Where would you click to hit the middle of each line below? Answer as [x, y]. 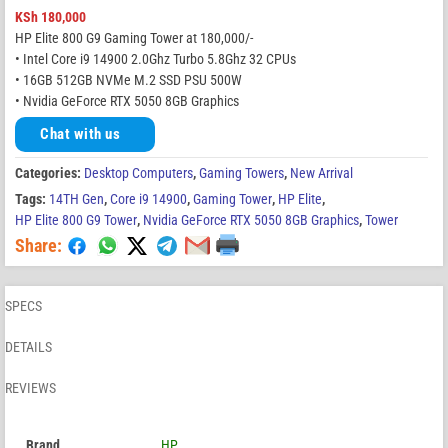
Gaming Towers [241, 172]
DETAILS [28, 346]
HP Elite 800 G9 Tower [76, 219]
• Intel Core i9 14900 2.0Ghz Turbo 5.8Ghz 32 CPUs [155, 58]
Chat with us [80, 134]
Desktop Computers [138, 172]
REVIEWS [30, 387]
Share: [38, 245]
